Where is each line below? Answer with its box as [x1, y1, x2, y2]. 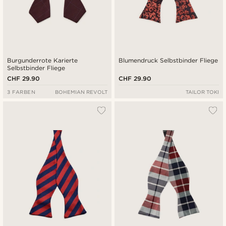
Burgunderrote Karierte [7, 56, 78, 64]
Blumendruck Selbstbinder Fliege [119, 56, 218, 64]
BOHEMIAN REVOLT [54, 88, 107, 95]
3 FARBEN [7, 88, 36, 95]
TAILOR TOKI [185, 88, 219, 95]
